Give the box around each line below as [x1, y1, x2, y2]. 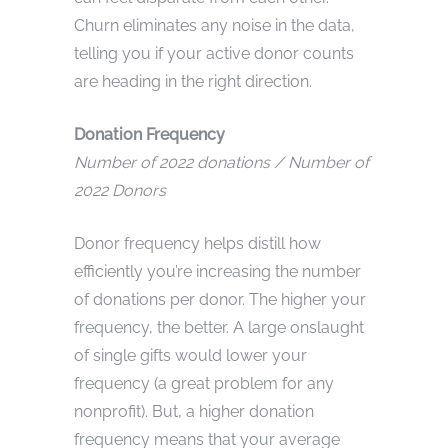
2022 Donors [74, 180, 166, 200]
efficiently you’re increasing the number [74, 261, 361, 281]
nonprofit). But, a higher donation [74, 401, 314, 421]
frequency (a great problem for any [74, 373, 334, 393]
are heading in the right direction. [74, 71, 312, 91]
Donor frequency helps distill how [74, 233, 321, 253]
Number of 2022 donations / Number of [74, 152, 369, 172]
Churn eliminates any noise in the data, [74, 15, 355, 35]
